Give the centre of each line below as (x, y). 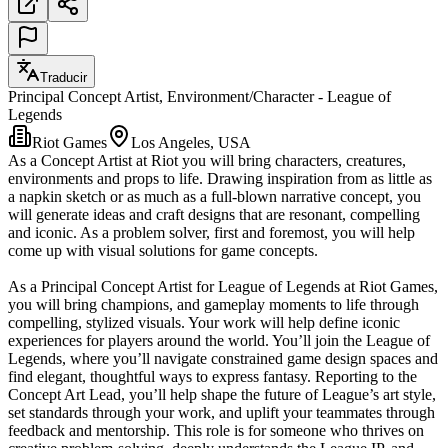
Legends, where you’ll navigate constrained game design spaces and (223, 358)
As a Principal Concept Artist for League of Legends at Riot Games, (223, 286)
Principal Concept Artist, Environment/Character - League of (199, 96)
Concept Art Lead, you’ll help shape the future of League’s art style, (222, 394)
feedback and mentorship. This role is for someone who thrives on (216, 430)
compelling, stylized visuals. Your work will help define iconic (204, 322)
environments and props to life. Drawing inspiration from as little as (220, 178)
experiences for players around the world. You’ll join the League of (219, 340)
